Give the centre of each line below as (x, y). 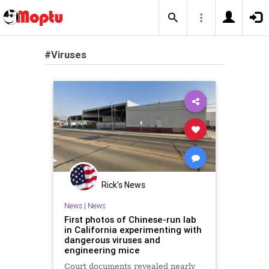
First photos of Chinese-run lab (130, 219)
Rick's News (123, 185)
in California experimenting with (133, 229)
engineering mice (102, 250)
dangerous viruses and (112, 240)
